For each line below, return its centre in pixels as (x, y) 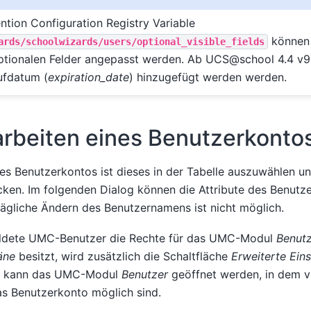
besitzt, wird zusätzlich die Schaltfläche (123, 256)
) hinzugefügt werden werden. (208, 77)
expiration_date (88, 77)
